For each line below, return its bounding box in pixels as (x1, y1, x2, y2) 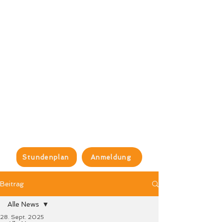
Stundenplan (22, 153, 69, 161)
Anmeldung (91, 153, 131, 161)
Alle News (7, 200, 39, 208)
